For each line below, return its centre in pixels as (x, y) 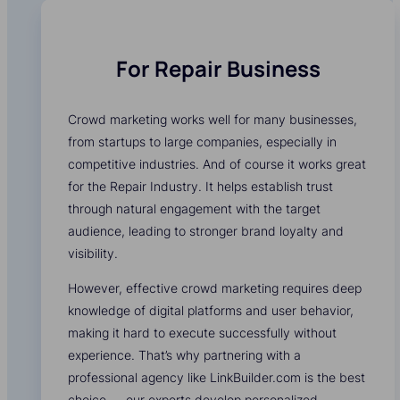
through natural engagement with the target (194, 209)
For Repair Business (218, 69)
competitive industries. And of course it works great (217, 164)
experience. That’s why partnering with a (184, 355)
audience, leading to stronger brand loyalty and (206, 231)
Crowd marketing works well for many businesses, (212, 120)
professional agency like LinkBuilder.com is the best (217, 378)
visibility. (93, 254)
